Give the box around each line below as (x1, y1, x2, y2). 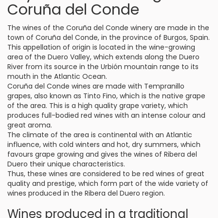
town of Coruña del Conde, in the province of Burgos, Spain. (7, 33, 210, 42)
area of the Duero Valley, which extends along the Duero (7, 52, 200, 62)
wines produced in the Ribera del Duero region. (7, 188, 165, 198)
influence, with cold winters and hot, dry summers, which (7, 140, 200, 149)
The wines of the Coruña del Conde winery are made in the (7, 23, 209, 33)
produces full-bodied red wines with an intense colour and (7, 110, 205, 120)
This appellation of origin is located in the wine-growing (7, 42, 195, 52)
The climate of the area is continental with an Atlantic (7, 130, 192, 140)
